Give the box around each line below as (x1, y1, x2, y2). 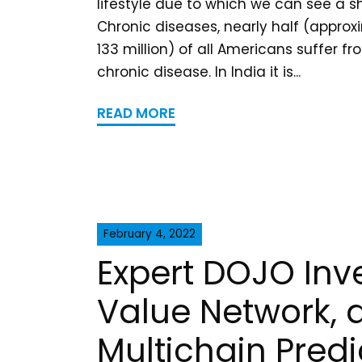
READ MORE (97, 103, 175, 123)
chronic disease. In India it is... (97, 61, 301, 82)
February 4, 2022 (103, 225, 196, 242)
